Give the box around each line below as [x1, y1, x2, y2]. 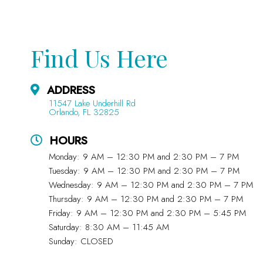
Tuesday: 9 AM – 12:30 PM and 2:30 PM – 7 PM [48, 164, 240, 178]
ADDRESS [46, 82, 95, 99]
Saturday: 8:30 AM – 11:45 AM [48, 221, 169, 234]
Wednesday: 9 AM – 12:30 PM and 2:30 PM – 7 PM [48, 178, 253, 192]
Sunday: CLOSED [48, 235, 113, 248]
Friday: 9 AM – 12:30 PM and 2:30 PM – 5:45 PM [48, 207, 246, 220]
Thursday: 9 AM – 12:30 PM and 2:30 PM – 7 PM [48, 193, 243, 206]
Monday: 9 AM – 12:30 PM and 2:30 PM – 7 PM [48, 150, 239, 164]
